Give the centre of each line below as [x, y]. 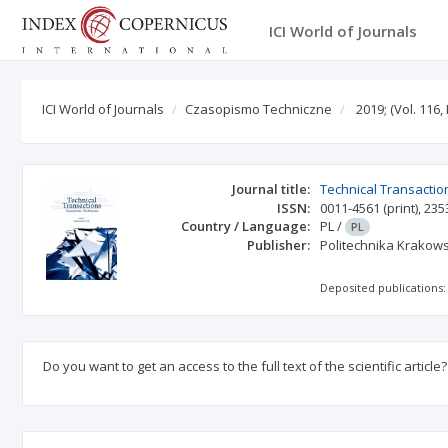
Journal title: [271, 189]
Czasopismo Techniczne [258, 109]
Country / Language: [246, 226]
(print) [401, 208]
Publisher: [279, 245]
